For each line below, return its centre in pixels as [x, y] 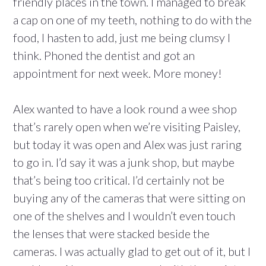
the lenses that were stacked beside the [111, 234]
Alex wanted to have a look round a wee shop [125, 109]
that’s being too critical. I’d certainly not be [119, 180]
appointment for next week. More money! [118, 73]
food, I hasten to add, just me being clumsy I [122, 38]
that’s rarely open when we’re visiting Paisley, [127, 127]
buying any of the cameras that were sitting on [129, 198]
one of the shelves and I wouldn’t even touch [124, 216]
